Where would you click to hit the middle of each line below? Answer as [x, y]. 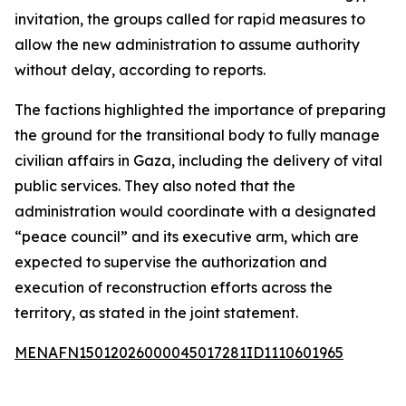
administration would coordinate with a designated [195, 211]
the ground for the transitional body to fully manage [197, 135]
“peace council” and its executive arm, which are [187, 237]
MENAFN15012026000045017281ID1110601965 [179, 353]
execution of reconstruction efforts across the [174, 287]
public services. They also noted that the [155, 186]
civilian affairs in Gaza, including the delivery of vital [198, 160]
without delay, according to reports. [140, 70]
